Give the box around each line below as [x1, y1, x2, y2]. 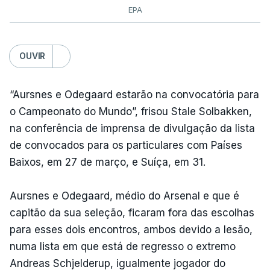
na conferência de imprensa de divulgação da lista [10, 122, 255, 134]
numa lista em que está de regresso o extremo [10, 240, 236, 253]
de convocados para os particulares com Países [10, 139, 242, 151]
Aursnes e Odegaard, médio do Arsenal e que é [10, 189, 239, 202]
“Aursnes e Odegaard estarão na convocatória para [10, 88, 259, 101]
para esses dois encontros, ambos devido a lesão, [10, 223, 253, 236]
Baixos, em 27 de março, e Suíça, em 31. [10, 155, 206, 168]
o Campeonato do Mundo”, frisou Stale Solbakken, [10, 105, 252, 118]
